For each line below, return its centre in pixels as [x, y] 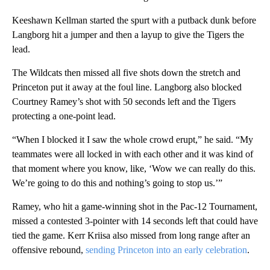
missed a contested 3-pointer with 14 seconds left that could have [135, 221]
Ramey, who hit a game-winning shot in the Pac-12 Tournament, [135, 206]
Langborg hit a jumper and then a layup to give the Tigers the [128, 34]
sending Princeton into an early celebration [166, 250]
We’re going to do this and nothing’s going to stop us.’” [117, 183]
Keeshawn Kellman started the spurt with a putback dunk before [134, 20]
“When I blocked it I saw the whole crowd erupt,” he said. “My [133, 139]
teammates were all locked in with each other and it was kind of [133, 154]
